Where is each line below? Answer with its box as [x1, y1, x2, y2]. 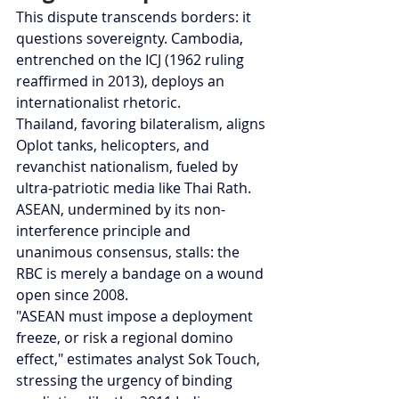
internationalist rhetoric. [16, 93, 181, 113]
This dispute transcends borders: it [16, 7, 255, 28]
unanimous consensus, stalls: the [16, 242, 243, 263]
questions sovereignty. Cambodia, [16, 28, 247, 49]
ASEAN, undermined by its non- [16, 199, 225, 220]
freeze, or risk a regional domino [16, 328, 237, 348]
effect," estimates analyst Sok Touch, [16, 349, 264, 370]
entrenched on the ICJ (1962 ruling [16, 50, 248, 70]
